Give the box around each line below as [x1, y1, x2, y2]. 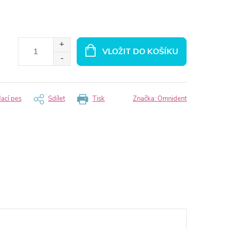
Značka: [133, 94, 157, 103]
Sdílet [48, 94, 65, 103]
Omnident [157, 94, 187, 103]
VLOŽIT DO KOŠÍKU [102, 45, 178, 57]
